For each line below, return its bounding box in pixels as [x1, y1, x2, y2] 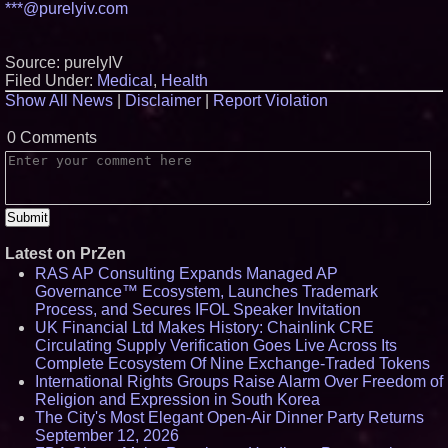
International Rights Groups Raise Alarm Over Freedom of [35, 373, 443, 390]
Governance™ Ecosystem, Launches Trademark [35, 283, 378, 300]
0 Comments [7, 129, 97, 146]
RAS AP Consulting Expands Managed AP [35, 265, 338, 282]
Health [161, 72, 208, 89]
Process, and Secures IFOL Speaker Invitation [35, 301, 361, 318]
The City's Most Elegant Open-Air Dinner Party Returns [35, 409, 424, 426]
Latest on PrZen [5, 245, 126, 262]
